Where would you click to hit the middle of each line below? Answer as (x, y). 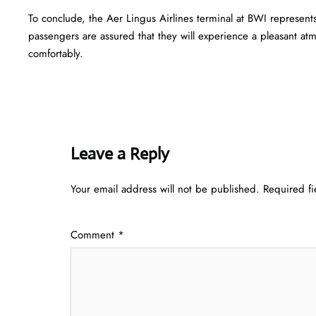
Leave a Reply (120, 153)
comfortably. (56, 53)
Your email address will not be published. (165, 189)
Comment (94, 235)
